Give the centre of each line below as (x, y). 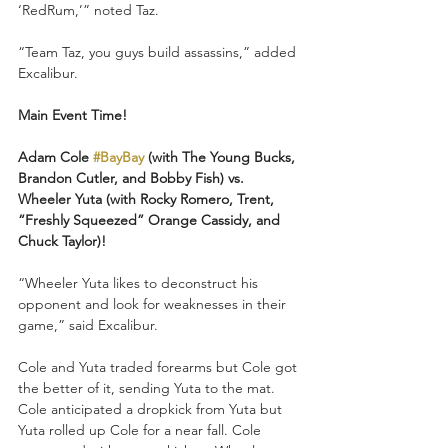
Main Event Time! (72, 114)
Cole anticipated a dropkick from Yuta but (152, 408)
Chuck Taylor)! (62, 240)
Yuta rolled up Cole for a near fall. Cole (141, 429)
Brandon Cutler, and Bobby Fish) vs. (133, 177)
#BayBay (118, 156)
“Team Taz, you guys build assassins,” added (159, 51)
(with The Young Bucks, (221, 156)
